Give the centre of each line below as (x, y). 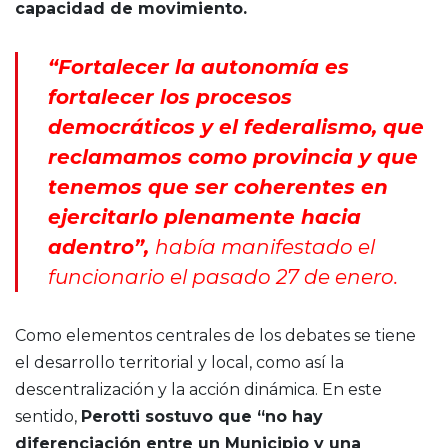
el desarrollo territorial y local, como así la (179, 363)
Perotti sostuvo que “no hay (202, 417)
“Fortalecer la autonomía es (198, 67)
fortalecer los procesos (170, 97)
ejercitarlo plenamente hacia (204, 217)
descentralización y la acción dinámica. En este (198, 390)
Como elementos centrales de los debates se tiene (215, 336)
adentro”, (101, 247)
